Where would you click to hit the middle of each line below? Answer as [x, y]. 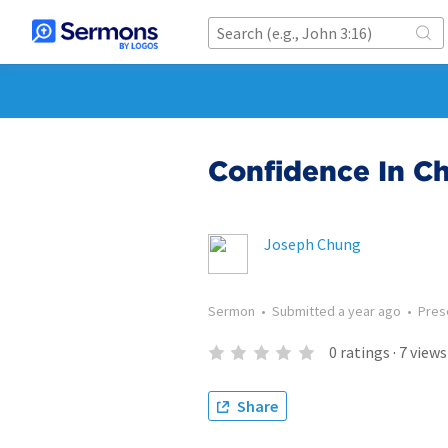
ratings [364, 352]
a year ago [369, 311]
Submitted [305, 311]
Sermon [231, 311]
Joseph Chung [312, 244]
